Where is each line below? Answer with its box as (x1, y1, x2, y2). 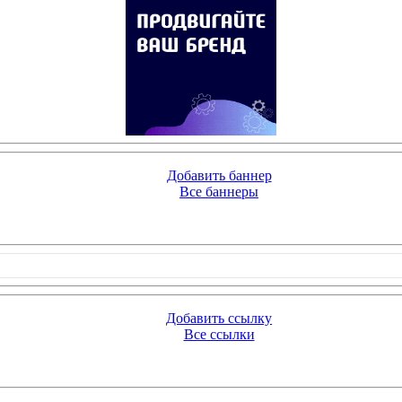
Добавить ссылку (166, 310, 272, 326)
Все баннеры (179, 184, 258, 199)
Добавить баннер (166, 168, 272, 183)
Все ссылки (183, 327, 255, 342)
